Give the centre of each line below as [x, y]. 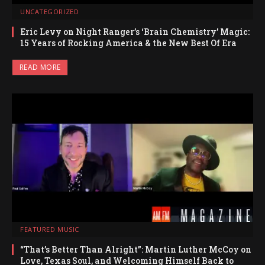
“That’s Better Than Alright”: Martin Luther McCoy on [136, 249]
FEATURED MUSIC [50, 229]
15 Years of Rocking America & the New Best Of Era [128, 43]
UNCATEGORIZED [50, 11]
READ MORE [40, 67]
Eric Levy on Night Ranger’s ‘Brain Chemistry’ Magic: [135, 31]
